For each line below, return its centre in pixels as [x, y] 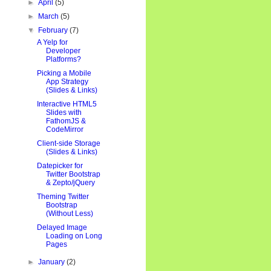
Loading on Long [74, 236]
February [54, 30]
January [53, 262]
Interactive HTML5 [67, 104]
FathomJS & [66, 121]
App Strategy [67, 82]
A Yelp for [52, 42]
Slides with [64, 113]
